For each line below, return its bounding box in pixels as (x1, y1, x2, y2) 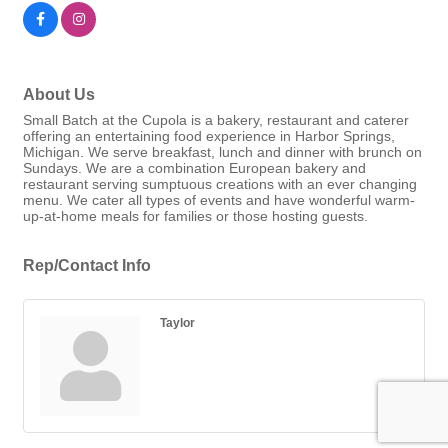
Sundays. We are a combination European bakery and (23, 160, 366, 177)
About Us (23, 85, 95, 104)
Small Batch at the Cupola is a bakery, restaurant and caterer (23, 112, 409, 129)
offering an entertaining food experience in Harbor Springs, (23, 128, 395, 145)
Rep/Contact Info (23, 256, 151, 275)
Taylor (160, 316, 195, 330)
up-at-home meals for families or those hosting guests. (23, 208, 368, 225)
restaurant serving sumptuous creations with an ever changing (23, 176, 417, 193)
